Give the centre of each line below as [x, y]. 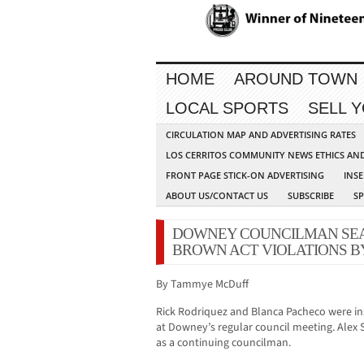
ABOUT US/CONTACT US [217, 196]
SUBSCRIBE [311, 196]
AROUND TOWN [296, 79]
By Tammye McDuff [202, 285]
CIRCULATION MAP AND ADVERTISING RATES [261, 135]
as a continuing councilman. [223, 343]
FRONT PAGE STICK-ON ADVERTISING [245, 175]
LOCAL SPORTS [227, 108]
